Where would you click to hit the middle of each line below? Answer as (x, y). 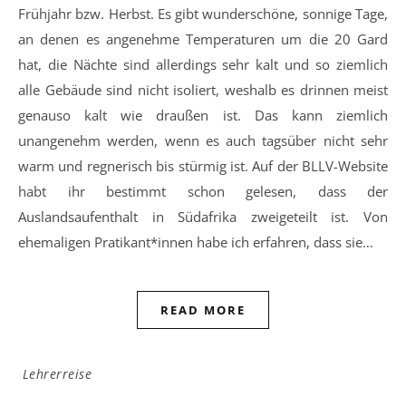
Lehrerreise (57, 374)
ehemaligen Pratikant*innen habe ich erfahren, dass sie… (196, 242)
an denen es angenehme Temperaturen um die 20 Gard (203, 39)
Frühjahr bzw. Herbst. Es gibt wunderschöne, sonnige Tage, (203, 14)
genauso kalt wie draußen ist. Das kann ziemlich (203, 116)
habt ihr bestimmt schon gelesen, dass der (203, 192)
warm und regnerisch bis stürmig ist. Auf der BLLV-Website (203, 166)
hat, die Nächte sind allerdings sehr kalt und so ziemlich (203, 65)
